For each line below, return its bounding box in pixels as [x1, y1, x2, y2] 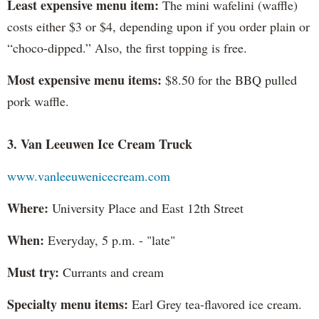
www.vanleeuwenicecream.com [7, 167, 170, 184]
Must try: [7, 262, 59, 281]
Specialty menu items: [7, 294, 128, 313]
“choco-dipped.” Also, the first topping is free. [7, 38, 247, 56]
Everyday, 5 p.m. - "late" [44, 231, 175, 249]
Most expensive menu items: [7, 70, 162, 89]
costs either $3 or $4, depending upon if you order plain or [7, 17, 310, 35]
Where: [7, 198, 48, 217]
